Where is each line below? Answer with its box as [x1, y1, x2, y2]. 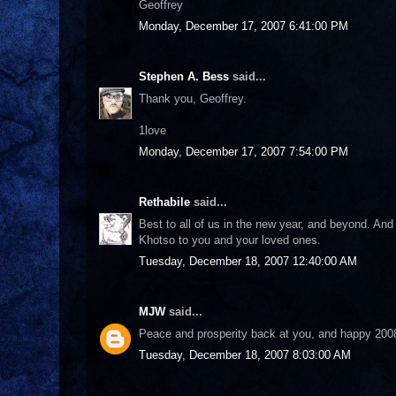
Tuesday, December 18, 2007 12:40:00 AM [139, 255, 357, 268]
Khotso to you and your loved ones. [139, 232, 321, 247]
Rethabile [139, 195, 190, 209]
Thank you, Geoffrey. [139, 91, 247, 105]
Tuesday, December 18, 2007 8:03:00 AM [139, 348, 351, 362]
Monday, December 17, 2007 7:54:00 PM [139, 145, 348, 158]
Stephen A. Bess [139, 70, 229, 83]
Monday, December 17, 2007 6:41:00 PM [139, 19, 348, 33]
